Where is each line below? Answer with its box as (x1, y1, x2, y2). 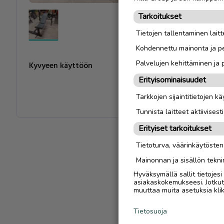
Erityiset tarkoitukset (138, 123, 211, 134)
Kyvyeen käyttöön (28, 59, 92, 72)
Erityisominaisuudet (138, 74, 206, 85)
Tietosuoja (133, 206, 167, 216)
